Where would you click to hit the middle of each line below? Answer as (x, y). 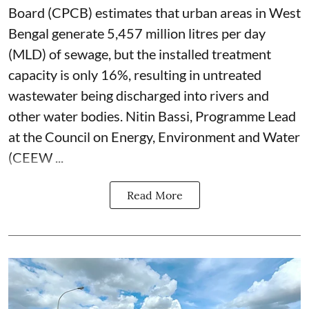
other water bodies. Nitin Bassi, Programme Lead (152, 116)
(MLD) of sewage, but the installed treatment (140, 54)
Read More (154, 195)
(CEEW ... (36, 157)
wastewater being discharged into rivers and (139, 95)
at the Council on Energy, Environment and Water (154, 137)
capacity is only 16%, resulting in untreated (135, 74)
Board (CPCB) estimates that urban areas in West (154, 12)
